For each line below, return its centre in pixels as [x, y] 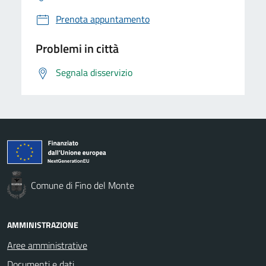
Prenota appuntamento [103, 19]
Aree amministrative [47, 245]
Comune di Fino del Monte [83, 185]
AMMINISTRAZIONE [43, 224]
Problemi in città [77, 48]
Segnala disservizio [94, 72]
